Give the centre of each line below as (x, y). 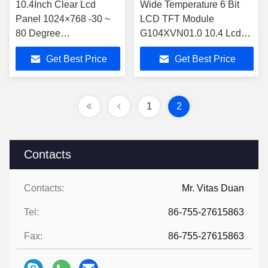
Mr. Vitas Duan (213, 188)
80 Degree (38, 33)
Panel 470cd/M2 (175, 48)
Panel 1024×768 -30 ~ (63, 19)
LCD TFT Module (177, 19)
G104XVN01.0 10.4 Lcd (191, 33)
